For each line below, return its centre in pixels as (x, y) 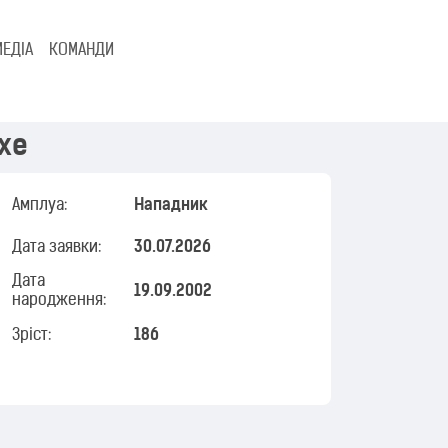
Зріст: (31, 335)
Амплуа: (39, 205)
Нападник (171, 205)
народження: (58, 301)
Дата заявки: (56, 247)
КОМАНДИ (81, 51)
